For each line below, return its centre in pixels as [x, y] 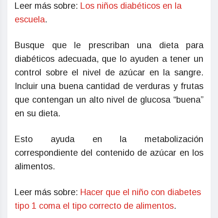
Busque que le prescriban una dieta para [109, 45]
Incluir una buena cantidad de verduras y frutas [109, 86]
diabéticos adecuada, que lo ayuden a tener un [109, 59]
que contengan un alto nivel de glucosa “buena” [109, 100]
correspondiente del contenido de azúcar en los [109, 153]
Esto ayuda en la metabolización [109, 139]
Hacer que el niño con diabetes [141, 192]
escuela [30, 20]
